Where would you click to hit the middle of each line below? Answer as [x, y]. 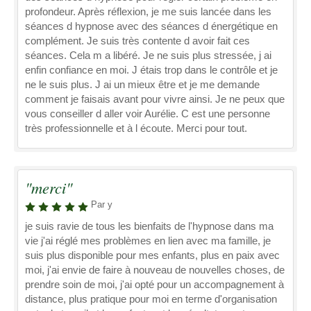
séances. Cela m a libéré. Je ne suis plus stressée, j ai [148, 55]
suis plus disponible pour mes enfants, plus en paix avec [152, 255]
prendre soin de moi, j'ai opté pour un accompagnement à [154, 284]
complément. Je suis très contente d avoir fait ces [137, 41]
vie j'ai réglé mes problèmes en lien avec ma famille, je [148, 241]
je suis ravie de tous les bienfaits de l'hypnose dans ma [149, 226]
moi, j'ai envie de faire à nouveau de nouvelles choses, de [155, 270]
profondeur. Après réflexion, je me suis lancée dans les [148, 11]
